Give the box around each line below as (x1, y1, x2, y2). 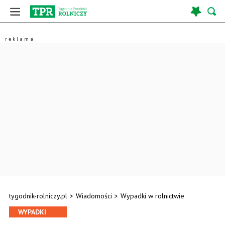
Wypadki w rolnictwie (121, 191, 184, 200)
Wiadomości (76, 191, 112, 200)
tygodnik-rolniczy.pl (9, 191, 67, 200)
